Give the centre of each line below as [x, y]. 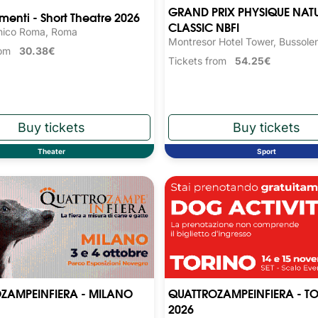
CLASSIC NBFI [203, 27]
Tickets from [201, 61]
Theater [51, 151]
